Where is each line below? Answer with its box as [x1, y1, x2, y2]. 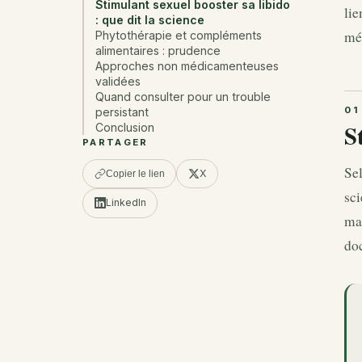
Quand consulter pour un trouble [95, 90, 271, 104]
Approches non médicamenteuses [95, 59, 280, 74]
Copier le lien [105, 168, 165, 180]
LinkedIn [105, 196, 146, 209]
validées [95, 74, 141, 89]
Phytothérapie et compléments [95, 28, 263, 43]
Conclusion [95, 120, 155, 135]
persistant [95, 105, 149, 120]
